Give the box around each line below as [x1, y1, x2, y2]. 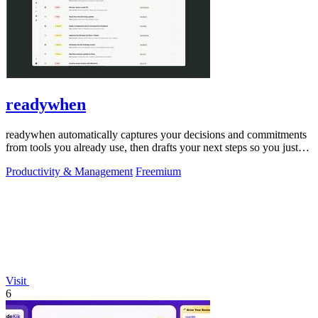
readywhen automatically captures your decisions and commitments [6, 128, 307, 141]
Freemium [136, 165, 181, 177]
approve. [6, 153, 45, 166]
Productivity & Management [6, 165, 133, 177]
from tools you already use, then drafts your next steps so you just [6, 141, 298, 153]
